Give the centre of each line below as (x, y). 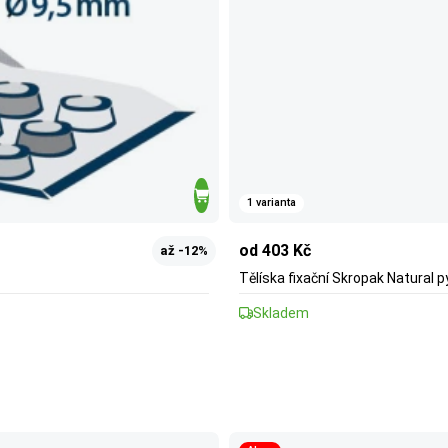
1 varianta (271, 203)
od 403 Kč (275, 250)
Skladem (281, 312)
